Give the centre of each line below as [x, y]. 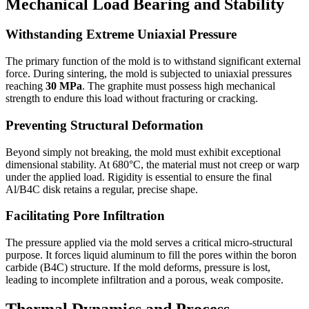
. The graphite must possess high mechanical [179, 86]
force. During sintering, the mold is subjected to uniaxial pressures [149, 74]
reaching [26, 86]
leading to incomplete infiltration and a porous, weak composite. [144, 280]
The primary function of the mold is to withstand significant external [153, 61]
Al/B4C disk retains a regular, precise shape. [102, 189]
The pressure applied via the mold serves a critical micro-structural [149, 243]
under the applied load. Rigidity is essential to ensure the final [139, 177]
